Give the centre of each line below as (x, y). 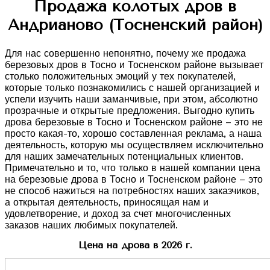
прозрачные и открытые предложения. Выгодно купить (130, 111)
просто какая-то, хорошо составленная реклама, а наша (133, 134)
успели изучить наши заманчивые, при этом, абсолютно (131, 99)
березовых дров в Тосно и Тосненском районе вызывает (134, 65)
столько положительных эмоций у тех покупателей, (120, 77)
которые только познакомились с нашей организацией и (132, 88)
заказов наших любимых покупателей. (91, 225)
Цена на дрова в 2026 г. (135, 245)
